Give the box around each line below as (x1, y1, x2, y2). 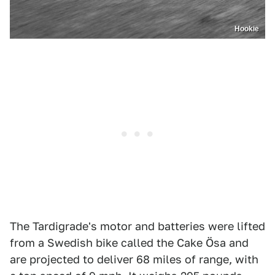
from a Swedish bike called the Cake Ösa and (10, 236, 249, 250)
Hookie (234, 25, 259, 34)
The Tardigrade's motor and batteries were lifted (10, 220, 265, 233)
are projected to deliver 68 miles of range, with (10, 253, 258, 266)
